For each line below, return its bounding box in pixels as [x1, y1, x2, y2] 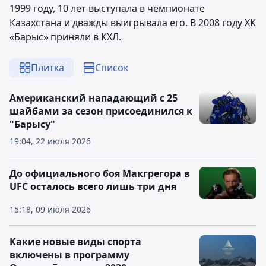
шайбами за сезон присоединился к [9, 104, 192, 118]
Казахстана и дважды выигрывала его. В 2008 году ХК [9, 16, 256, 29]
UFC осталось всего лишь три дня [9, 180, 176, 193]
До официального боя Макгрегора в [9, 167, 190, 180]
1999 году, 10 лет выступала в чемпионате [9, 2, 205, 15]
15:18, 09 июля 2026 [9, 204, 91, 215]
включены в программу [9, 248, 129, 261]
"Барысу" [9, 118, 55, 131]
